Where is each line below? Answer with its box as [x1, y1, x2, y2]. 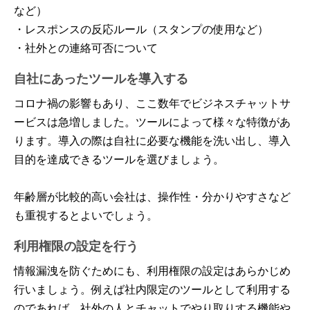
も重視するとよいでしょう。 [14, 206, 158, 223]
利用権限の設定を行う [14, 236, 138, 255]
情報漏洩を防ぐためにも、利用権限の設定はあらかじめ [14, 262, 291, 278]
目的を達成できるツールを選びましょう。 [14, 150, 224, 167]
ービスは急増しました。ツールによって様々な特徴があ [14, 113, 291, 129]
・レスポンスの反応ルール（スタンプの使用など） [14, 20, 268, 37]
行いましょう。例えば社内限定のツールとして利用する [14, 280, 291, 297]
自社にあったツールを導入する [14, 69, 188, 87]
